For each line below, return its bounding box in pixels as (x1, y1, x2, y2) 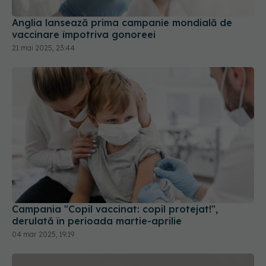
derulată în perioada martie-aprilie (12, 170, 182, 182)
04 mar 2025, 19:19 (12, 185, 74, 194)
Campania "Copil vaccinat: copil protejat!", (12, 158, 218, 170)
